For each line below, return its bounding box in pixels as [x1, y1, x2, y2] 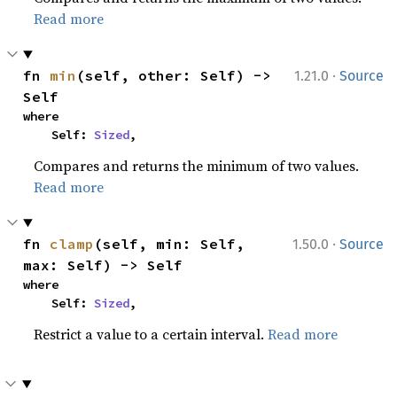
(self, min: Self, [94, 235, 245, 253]
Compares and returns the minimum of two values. [34, 156, 360, 175]
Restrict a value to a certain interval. [34, 324, 269, 344]
